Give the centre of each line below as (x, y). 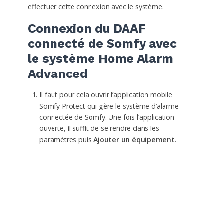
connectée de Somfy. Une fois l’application (107, 117)
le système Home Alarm (100, 58)
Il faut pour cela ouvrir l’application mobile (106, 94)
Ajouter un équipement (134, 139)
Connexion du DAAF (87, 28)
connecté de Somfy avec (102, 43)
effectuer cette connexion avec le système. (95, 6)
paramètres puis (66, 139)
